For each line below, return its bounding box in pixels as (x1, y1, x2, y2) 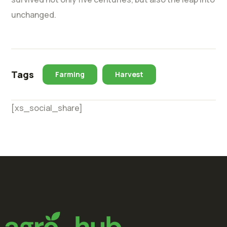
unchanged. (11, 9, 57, 20)
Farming (55, 69, 85, 79)
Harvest (115, 69, 144, 79)
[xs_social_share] (11, 102, 83, 113)
